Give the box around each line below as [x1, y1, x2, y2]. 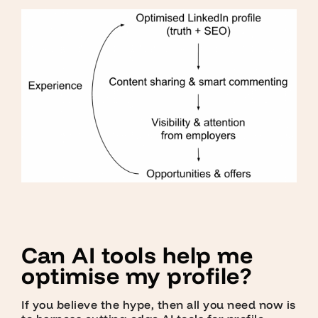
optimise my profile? [21, 261, 251, 290]
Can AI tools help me [21, 241, 253, 270]
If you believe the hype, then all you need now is [21, 297, 296, 312]
